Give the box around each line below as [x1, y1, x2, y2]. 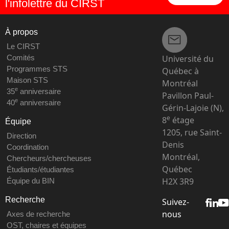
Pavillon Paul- [162, 89, 214, 101]
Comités [6, 53, 35, 62]
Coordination [6, 143, 49, 152]
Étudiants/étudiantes [6, 165, 74, 174]
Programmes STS [6, 64, 67, 74]
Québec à [162, 65, 199, 77]
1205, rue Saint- [162, 126, 222, 138]
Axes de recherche [6, 210, 70, 219]
